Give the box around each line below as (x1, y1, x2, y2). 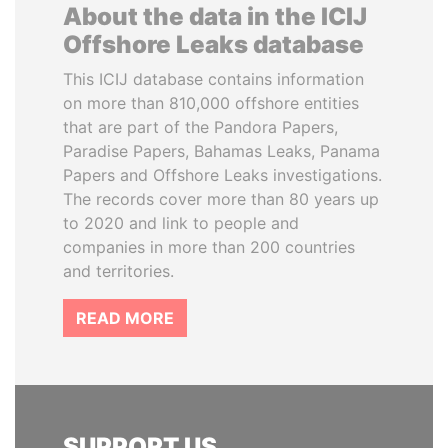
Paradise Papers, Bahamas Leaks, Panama (63, 140, 380, 161)
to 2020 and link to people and (63, 212, 299, 233)
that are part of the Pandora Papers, (63, 116, 338, 137)
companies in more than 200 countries (63, 236, 355, 257)
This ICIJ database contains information (63, 68, 364, 89)
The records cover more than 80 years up (63, 188, 379, 209)
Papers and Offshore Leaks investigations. (63, 164, 382, 185)
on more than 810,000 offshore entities (63, 92, 359, 113)
